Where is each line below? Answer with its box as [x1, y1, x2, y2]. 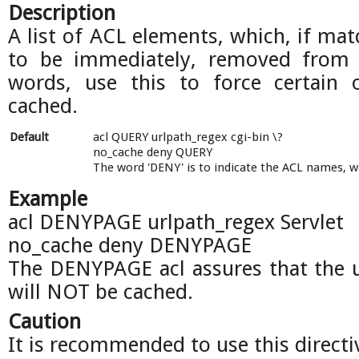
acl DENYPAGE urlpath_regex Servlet [8, 210, 344, 234]
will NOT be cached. [8, 280, 193, 304]
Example [8, 187, 87, 211]
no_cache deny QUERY [93, 145, 212, 159]
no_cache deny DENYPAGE [8, 233, 252, 257]
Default [10, 130, 49, 144]
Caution [8, 309, 81, 333]
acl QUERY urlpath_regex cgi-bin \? [93, 130, 283, 144]
